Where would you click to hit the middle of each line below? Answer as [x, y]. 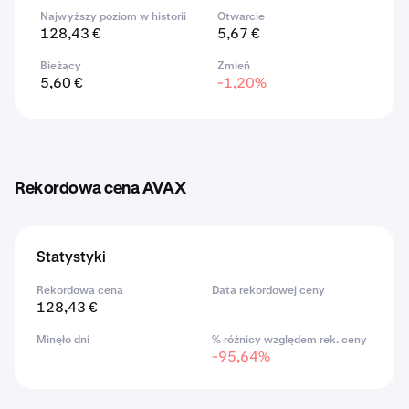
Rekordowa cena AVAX [100, 189]
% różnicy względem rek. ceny [289, 340]
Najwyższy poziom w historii [113, 16]
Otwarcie [241, 16]
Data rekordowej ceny [268, 290]
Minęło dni [63, 340]
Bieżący [61, 66]
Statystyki [71, 258]
